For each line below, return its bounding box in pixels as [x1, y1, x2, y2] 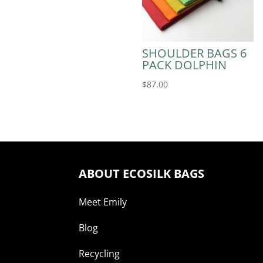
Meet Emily [79, 195, 127, 209]
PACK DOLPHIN [141, 57, 227, 73]
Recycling [79, 247, 120, 261]
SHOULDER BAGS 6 [141, 45, 247, 62]
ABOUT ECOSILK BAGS [79, 166, 205, 182]
